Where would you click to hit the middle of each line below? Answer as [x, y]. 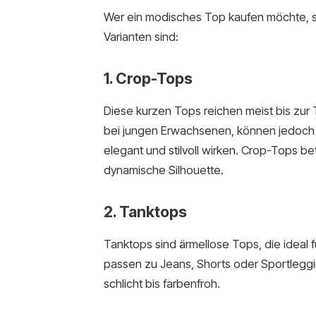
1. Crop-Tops [148, 79]
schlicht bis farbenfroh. [162, 283]
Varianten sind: [141, 37]
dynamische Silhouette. [163, 170]
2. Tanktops [145, 211]
